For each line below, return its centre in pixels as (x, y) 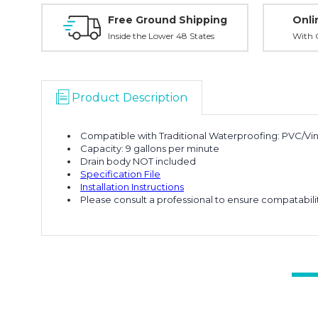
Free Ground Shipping (167, 20)
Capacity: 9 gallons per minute (150, 148)
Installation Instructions (132, 187)
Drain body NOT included (138, 161)
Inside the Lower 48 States (161, 36)
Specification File (121, 174)
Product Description (130, 98)
